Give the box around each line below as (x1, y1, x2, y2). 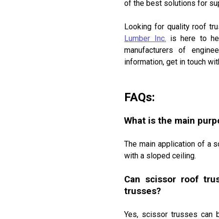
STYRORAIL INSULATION (105, 9, 180, 17)
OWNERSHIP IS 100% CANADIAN (105, 17, 204, 25)
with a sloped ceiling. (124, 151, 197, 161)
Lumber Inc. (124, 34, 166, 44)
